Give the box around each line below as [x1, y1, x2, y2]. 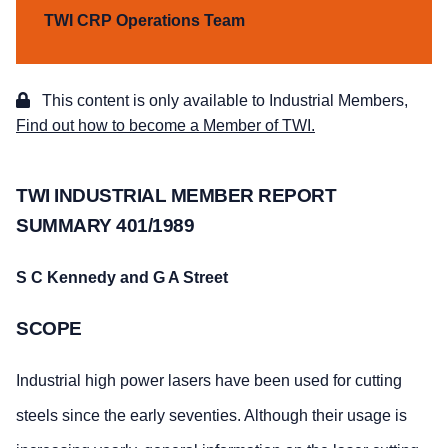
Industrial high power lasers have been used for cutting [16, 372, 402, 390]
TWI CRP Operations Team [44, 12, 245, 30]
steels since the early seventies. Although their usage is [16, 407, 407, 425]
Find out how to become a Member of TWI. [16, 117, 315, 135]
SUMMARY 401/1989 [16, 215, 194, 237]
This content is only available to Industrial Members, [38, 92, 408, 110]
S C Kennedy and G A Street [16, 269, 228, 287]
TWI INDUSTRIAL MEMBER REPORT [16, 185, 336, 207]
